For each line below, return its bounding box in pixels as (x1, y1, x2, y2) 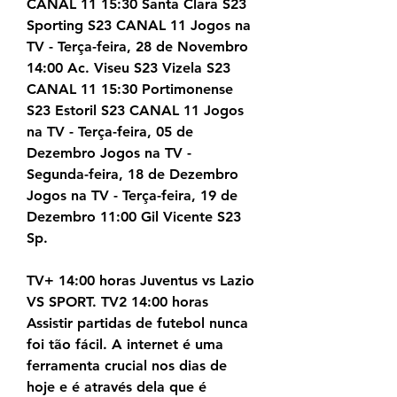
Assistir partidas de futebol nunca (27, 315, 248, 332)
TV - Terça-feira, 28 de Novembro (27, 38, 248, 56)
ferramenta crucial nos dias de (27, 357, 227, 375)
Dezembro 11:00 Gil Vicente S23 (27, 208, 241, 226)
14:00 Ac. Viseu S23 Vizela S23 (27, 59, 230, 77)
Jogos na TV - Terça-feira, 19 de (27, 187, 237, 205)
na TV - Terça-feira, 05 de (27, 123, 193, 141)
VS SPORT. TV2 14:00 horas (27, 293, 208, 311)
